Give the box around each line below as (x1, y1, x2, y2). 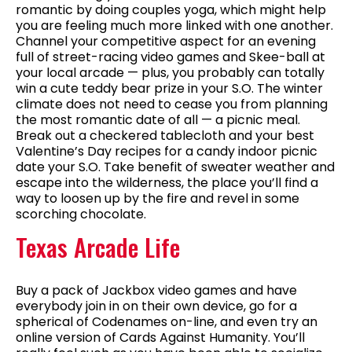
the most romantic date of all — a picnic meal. (16, 110, 300, 129)
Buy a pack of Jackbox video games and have (16, 281, 297, 300)
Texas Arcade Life (16, 229, 180, 266)
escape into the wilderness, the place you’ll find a (16, 173, 318, 192)
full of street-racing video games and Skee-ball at (16, 47, 325, 66)
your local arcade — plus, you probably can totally (16, 63, 324, 82)
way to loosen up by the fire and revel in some (16, 189, 299, 207)
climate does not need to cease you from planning (16, 94, 328, 113)
